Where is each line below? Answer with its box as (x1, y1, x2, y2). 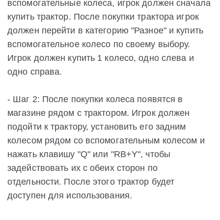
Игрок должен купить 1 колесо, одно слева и (7, 53, 194, 63)
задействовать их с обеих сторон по (7, 163, 158, 173)
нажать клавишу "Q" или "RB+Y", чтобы (7, 149, 171, 160)
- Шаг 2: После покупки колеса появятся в (7, 94, 183, 105)
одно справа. (7, 67, 62, 77)
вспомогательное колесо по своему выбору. (7, 39, 191, 50)
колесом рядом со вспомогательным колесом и (7, 136, 205, 146)
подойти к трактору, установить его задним (7, 122, 186, 132)
